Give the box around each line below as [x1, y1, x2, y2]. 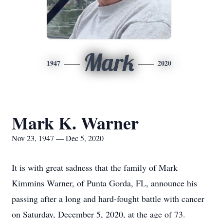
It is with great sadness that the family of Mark [12, 162, 178, 173]
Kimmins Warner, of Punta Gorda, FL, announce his [12, 177, 197, 189]
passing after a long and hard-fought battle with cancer [12, 193, 204, 204]
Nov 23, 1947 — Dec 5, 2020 [12, 133, 104, 143]
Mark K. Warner [12, 110, 139, 135]
